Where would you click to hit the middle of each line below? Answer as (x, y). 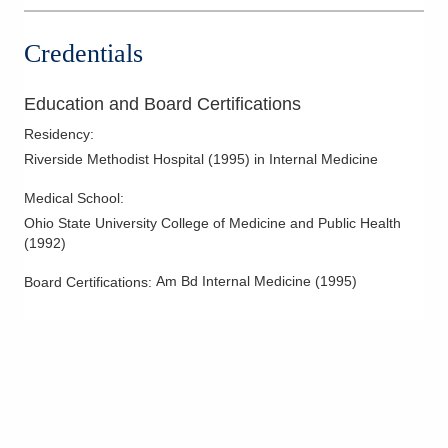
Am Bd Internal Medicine (233, 280)
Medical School (72, 197)
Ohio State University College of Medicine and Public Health (212, 222)
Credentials (83, 53)
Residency (57, 133)
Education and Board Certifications (162, 103)
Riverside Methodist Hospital (114, 158)
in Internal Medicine (316, 158)
